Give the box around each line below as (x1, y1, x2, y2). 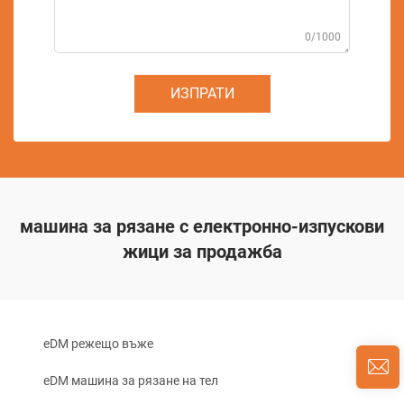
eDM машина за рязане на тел (43, 373, 218, 388)
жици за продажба (122, 241, 282, 262)
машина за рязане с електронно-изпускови (20, 216, 384, 237)
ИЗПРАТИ (170, 85, 234, 102)
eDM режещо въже (43, 336, 153, 351)
